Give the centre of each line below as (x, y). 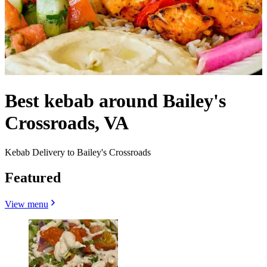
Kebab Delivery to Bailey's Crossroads (78, 152)
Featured (33, 177)
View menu (27, 204)
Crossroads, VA (67, 123)
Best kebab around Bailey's (115, 101)
